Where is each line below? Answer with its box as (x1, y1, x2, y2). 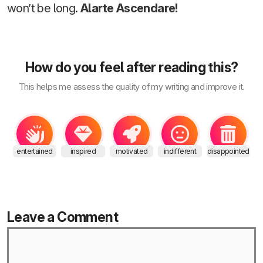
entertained (16, 147, 53, 156)
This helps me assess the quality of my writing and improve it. (19, 82, 244, 92)
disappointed (207, 147, 249, 156)
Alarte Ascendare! (80, 1, 181, 16)
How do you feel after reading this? (25, 59, 238, 76)
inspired (70, 147, 96, 156)
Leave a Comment (7, 209, 118, 226)
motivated (115, 147, 148, 156)
